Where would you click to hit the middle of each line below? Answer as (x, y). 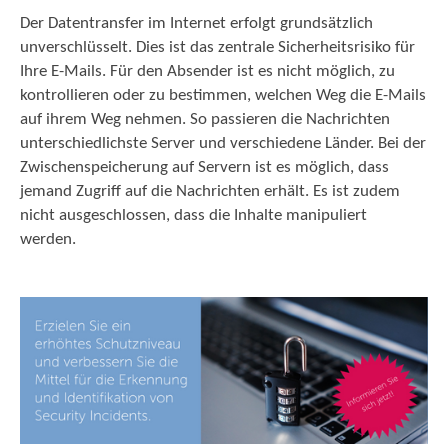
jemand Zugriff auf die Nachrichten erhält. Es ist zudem (210, 191)
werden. (50, 239)
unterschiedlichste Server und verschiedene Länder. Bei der (223, 143)
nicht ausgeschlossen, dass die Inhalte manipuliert (193, 215)
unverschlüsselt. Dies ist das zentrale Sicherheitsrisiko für (217, 47)
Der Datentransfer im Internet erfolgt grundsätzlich (196, 23)
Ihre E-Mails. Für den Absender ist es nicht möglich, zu (207, 71)
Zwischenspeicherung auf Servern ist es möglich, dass (204, 167)
